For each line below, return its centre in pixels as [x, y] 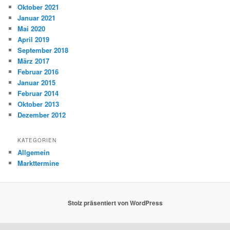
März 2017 [34, 61]
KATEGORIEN [37, 140]
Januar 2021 [37, 17]
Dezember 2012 [42, 114]
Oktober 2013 [39, 104]
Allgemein [34, 152]
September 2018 [43, 50]
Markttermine [39, 163]
